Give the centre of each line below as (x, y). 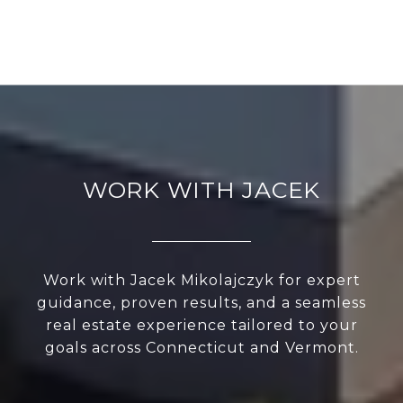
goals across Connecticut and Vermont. (201, 348)
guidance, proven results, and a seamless (201, 303)
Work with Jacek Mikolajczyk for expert (201, 281)
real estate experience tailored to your (201, 326)
